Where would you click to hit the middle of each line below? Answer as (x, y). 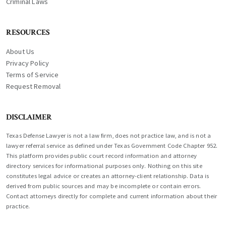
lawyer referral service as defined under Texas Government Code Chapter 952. (112, 146)
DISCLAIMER (29, 118)
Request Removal (34, 87)
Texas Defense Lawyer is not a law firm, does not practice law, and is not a (109, 136)
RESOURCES (28, 33)
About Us (20, 52)
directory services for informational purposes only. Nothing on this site (104, 166)
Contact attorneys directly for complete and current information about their (112, 196)
